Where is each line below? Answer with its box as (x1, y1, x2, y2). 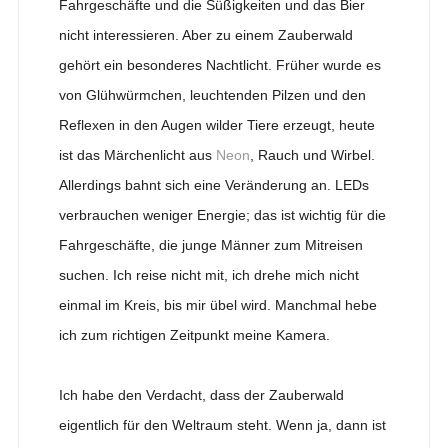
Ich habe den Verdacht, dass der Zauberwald (58, 386, 344, 403)
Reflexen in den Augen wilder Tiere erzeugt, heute (58, 116, 375, 133)
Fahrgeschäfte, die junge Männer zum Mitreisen (58, 236, 363, 253)
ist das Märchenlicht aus (58, 146, 216, 163)
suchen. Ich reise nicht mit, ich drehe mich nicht (58, 266, 359, 283)
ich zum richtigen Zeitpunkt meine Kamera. (58, 326, 330, 343)
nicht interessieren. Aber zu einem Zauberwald (58, 26, 353, 43)
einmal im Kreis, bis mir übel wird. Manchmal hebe (58, 296, 377, 313)
